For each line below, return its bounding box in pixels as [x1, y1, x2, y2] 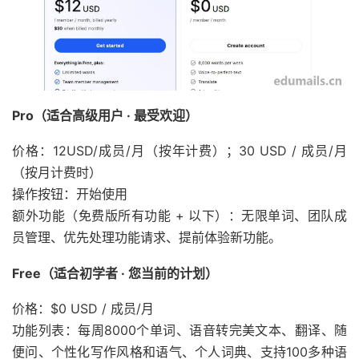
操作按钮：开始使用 [12, 185, 127, 202]
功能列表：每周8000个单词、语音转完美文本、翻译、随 [12, 321, 347, 338]
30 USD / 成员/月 [239, 142, 348, 159]
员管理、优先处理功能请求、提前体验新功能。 [12, 228, 281, 245]
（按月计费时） [12, 163, 102, 180]
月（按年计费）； [130, 142, 240, 159]
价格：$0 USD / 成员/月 [12, 300, 154, 317]
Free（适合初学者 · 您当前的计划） [12, 264, 218, 281]
